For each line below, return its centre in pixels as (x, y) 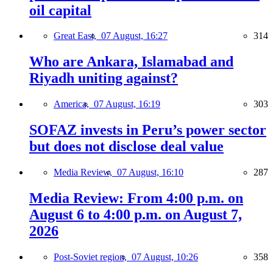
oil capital (60, 10)
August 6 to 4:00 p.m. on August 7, (136, 214)
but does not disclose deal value (126, 147)
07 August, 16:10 (150, 172)
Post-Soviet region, (93, 257)
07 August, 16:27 (134, 36)
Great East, (77, 36)
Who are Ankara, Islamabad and (131, 62)
